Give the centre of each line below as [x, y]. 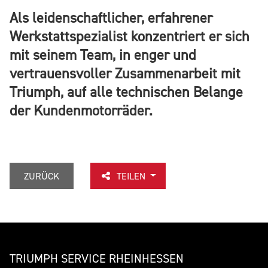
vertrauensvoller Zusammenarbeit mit [125, 73]
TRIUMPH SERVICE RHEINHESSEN [97, 258]
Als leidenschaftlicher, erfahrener [111, 17]
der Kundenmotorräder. [81, 110]
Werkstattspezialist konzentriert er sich [130, 36]
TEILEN [132, 176]
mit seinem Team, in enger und [103, 54]
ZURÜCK [42, 176]
